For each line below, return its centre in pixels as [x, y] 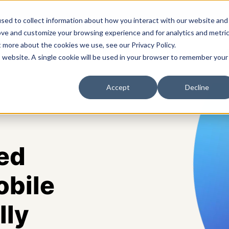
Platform [94, 51]
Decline [197, 87]
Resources [185, 51]
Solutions [41, 51]
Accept [118, 87]
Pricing [138, 51]
